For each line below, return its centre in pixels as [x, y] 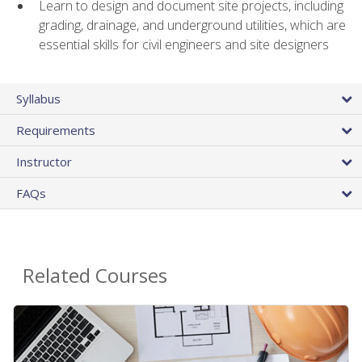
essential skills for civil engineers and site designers [184, 44]
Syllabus [38, 99]
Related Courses [95, 276]
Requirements [56, 130]
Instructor [44, 162]
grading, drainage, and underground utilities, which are [192, 25]
